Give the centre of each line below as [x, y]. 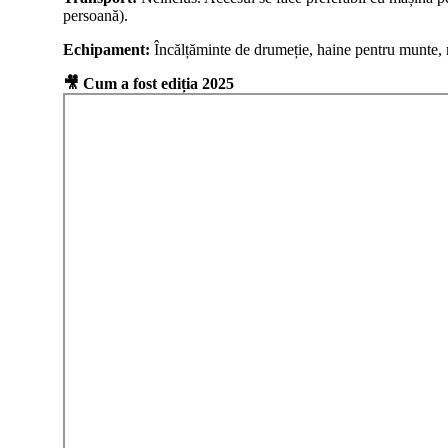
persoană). [96, 15]
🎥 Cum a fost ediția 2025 [149, 83]
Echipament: [107, 49]
